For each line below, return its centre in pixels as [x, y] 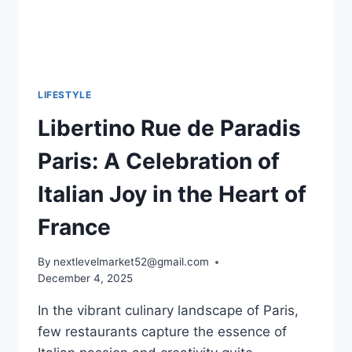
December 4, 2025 [85, 279]
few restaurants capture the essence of [162, 332]
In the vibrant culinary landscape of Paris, [168, 311]
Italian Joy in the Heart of [172, 194]
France [74, 227]
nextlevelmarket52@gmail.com [132, 262]
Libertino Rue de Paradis [169, 128]
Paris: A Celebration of [159, 161]
